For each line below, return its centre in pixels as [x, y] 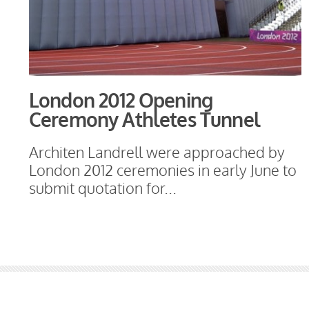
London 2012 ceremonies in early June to [163, 170]
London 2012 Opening [121, 100]
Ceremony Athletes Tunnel [144, 120]
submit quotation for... [103, 188]
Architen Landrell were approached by [157, 152]
